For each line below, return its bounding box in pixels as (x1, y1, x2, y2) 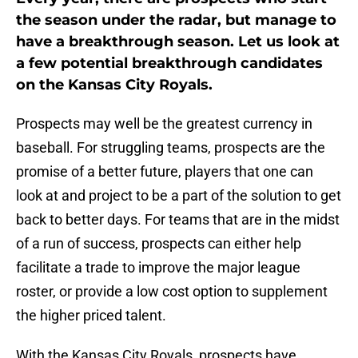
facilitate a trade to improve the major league (16, 259, 300, 276)
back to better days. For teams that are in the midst (16, 211, 340, 229)
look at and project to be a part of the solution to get (16, 187, 341, 205)
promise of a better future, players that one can (16, 163, 313, 181)
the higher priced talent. (16, 307, 166, 324)
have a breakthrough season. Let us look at (16, 33, 340, 51)
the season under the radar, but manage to (16, 11, 336, 30)
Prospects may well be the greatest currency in (16, 115, 312, 133)
